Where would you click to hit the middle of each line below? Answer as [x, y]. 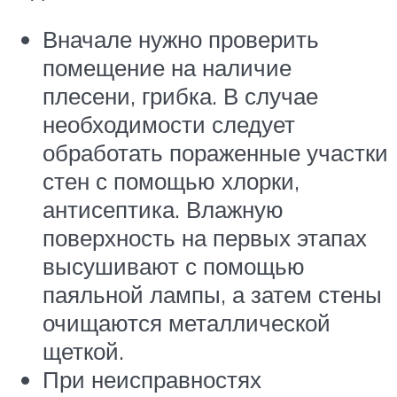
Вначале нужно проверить [181, 39]
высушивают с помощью [174, 265]
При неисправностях [152, 379]
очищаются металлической [187, 322]
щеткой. [83, 350]
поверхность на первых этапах [205, 237]
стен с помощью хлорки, [171, 180]
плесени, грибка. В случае [180, 95]
